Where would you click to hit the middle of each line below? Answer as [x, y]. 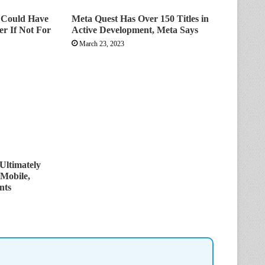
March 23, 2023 [101, 44]
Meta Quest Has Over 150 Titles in [140, 19]
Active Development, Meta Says [135, 30]
